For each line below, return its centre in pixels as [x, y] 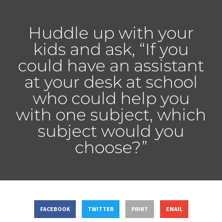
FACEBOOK [55, 209]
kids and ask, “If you [111, 49]
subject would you [111, 131]
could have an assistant [111, 65]
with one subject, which [111, 114]
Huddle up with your [111, 32]
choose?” [111, 147]
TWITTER [100, 209]
